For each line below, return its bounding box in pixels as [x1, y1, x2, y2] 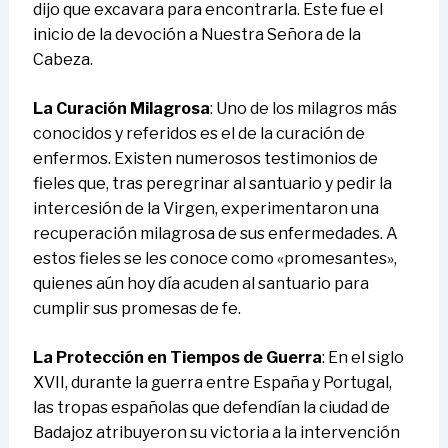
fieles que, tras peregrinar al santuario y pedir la [32, 174, 392, 194]
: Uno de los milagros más [209, 99, 397, 119]
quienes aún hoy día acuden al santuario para [32, 274, 369, 294]
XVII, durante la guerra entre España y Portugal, [32, 373, 392, 393]
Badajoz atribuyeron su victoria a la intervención [32, 423, 400, 443]
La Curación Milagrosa [32, 99, 210, 119]
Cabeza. [32, 50, 93, 70]
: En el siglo [321, 348, 404, 368]
